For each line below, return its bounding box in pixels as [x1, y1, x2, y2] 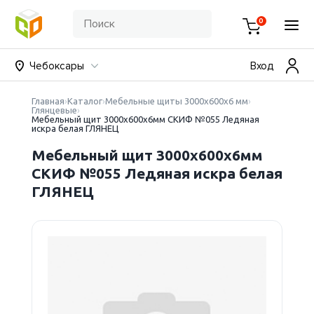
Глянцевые [31, 105, 77, 115]
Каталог [67, 96, 102, 106]
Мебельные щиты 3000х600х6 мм [104, 96, 248, 106]
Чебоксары [29, 59, 85, 72]
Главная [31, 96, 64, 106]
